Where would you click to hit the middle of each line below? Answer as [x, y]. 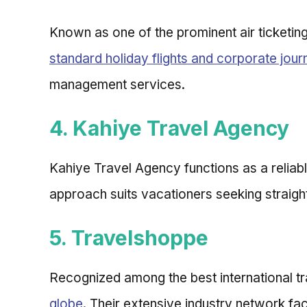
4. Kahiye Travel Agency [169, 128]
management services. [117, 84]
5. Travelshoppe [129, 238]
